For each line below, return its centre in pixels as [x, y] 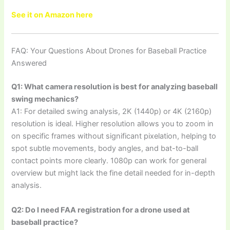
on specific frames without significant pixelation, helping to [114, 136]
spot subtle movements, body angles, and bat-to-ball [105, 149]
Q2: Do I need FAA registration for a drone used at [101, 210]
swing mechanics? [45, 99]
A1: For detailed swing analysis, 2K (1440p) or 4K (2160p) [112, 112]
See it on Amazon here [52, 15]
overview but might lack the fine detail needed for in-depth [113, 173]
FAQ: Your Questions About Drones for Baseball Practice [109, 51]
